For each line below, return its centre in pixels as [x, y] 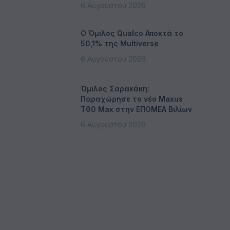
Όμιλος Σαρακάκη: [115, 89]
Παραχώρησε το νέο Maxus [132, 99]
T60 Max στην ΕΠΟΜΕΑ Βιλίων [136, 109]
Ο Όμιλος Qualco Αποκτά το [132, 33]
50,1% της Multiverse [120, 43]
